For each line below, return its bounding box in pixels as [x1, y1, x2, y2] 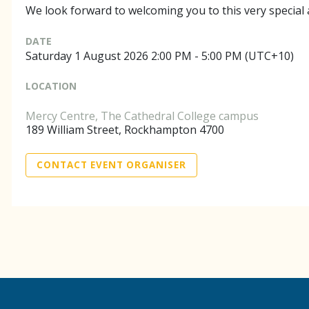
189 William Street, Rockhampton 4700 [26, 121, 224, 137]
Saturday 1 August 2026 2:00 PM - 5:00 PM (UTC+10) [26, 48, 294, 63]
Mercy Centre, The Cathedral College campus [26, 108, 259, 123]
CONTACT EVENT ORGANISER [37, 158, 186, 171]
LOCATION [26, 79, 77, 92]
